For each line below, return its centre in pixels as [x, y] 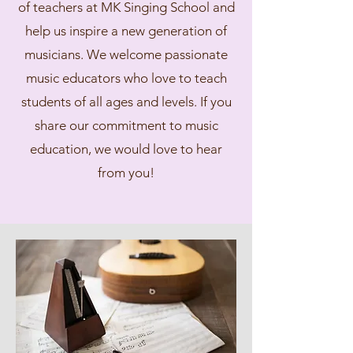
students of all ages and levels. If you [126, 102]
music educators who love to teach [126, 78]
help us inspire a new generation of [126, 31]
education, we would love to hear [126, 149]
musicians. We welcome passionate [126, 54]
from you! [126, 173]
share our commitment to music [126, 125]
